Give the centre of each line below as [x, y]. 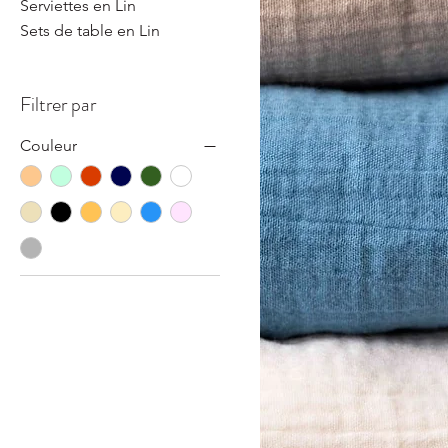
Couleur [48, 146]
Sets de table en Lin [90, 31]
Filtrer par [58, 105]
